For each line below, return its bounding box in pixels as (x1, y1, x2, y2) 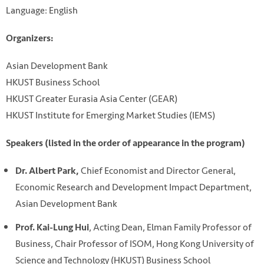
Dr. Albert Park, (15, 165, 79, 177)
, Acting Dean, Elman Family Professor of (89, 220, 252, 235)
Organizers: (6, 32, 53, 44)
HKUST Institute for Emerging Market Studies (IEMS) (6, 107, 215, 123)
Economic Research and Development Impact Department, (15, 180, 252, 195)
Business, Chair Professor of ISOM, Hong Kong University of (15, 236, 254, 252)
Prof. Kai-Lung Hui (15, 222, 89, 234)
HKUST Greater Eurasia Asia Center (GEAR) (6, 91, 177, 106)
